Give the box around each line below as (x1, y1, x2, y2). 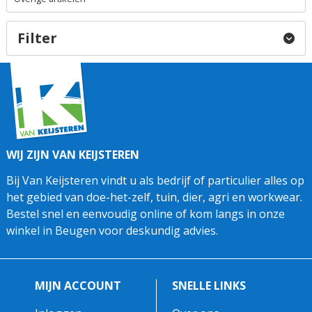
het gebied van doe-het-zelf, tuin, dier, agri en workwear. (6, 189, 302, 205)
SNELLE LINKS (172, 277, 246, 293)
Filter (17, 29, 57, 48)
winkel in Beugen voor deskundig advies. (6, 223, 218, 239)
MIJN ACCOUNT (35, 277, 121, 293)
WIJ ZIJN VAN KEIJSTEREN (6, 147, 139, 163)
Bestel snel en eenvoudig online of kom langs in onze (6, 206, 285, 222)
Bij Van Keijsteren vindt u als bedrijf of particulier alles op (6, 173, 304, 189)
